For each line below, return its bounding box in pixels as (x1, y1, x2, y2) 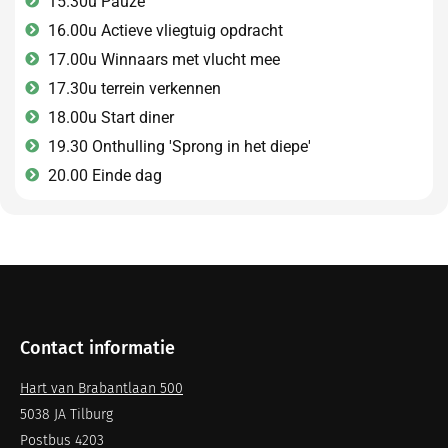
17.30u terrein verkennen (47, 78, 221, 98)
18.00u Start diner (47, 107, 174, 127)
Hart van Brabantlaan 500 (20, 379, 183, 397)
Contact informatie (20, 336, 175, 359)
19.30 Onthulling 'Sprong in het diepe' (47, 136, 311, 156)
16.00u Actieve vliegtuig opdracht (47, 20, 283, 40)
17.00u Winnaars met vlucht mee (47, 49, 280, 69)
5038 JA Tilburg (20, 405, 113, 423)
